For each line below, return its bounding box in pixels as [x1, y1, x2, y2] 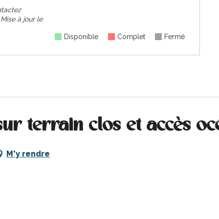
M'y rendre [6, 149, 50, 158]
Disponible [64, 32, 99, 41]
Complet [117, 32, 146, 41]
